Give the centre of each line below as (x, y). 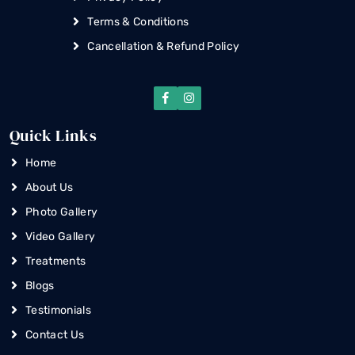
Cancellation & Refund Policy (164, 46)
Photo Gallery (62, 212)
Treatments (56, 261)
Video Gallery (61, 236)
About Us (50, 187)
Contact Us (55, 334)
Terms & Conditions (138, 21)
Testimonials (58, 310)
